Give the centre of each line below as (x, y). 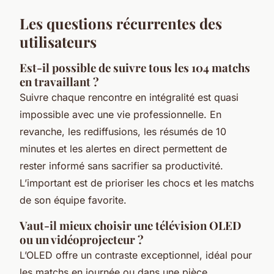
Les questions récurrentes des (121, 23)
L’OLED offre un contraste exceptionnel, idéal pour (136, 255)
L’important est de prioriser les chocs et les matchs (137, 183)
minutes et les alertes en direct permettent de (123, 149)
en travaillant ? (59, 82)
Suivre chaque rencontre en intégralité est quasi (129, 97)
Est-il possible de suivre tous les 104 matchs (135, 68)
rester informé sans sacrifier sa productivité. (121, 166)
